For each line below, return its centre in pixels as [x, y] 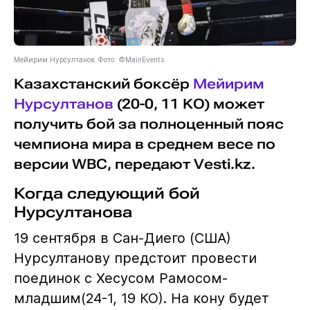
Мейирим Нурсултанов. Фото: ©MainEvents [89, 60]
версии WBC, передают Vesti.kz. [134, 165]
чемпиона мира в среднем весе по [144, 145]
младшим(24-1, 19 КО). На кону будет [141, 299]
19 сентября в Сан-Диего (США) [122, 238]
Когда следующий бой [107, 193]
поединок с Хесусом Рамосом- [120, 279]
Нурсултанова [73, 212]
